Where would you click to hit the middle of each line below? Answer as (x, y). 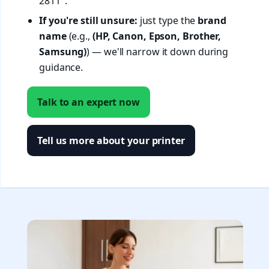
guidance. (61, 67)
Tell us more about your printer (111, 141)
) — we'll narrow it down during (158, 51)
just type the (168, 20)
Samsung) (63, 51)
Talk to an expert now (89, 102)
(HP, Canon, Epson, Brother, (157, 36)
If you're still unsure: (88, 20)
